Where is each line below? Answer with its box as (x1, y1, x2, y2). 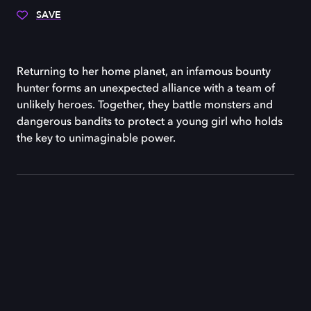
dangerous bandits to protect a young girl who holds (17, 117, 283, 128)
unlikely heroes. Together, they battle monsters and (17, 100, 273, 111)
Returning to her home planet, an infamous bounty (17, 67, 271, 78)
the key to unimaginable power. (17, 133, 176, 144)
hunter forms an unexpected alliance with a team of (17, 83, 275, 94)
